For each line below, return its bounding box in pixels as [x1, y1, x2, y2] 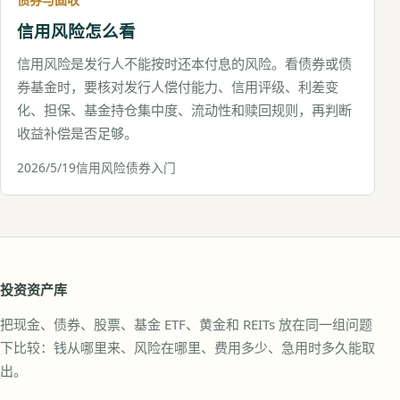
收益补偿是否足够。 [17, 124, 137, 142]
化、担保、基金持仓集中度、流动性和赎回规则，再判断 [17, 101, 352, 119]
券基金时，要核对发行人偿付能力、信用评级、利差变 [17, 78, 338, 96]
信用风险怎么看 [17, 20, 136, 42]
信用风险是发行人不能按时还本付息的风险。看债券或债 [17, 54, 352, 72]
